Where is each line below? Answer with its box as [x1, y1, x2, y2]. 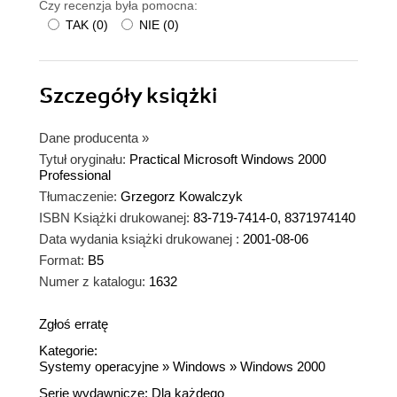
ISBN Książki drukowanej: [39, 209, 190, 225]
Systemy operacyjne [39, 358, 159, 374]
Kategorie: [39, 342, 97, 358]
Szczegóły [39, 82, 146, 109]
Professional [39, 167, 111, 183]
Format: [39, 252, 84, 268]
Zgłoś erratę [39, 315, 108, 331]
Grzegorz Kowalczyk [121, 188, 243, 204]
